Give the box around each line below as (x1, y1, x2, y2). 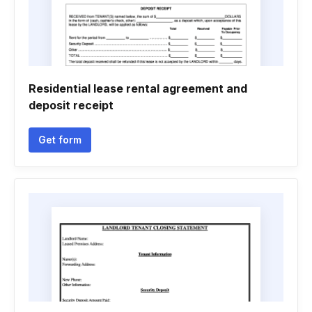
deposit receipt (29, 98, 114, 112)
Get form (38, 134, 81, 146)
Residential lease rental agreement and (29, 81, 247, 95)
